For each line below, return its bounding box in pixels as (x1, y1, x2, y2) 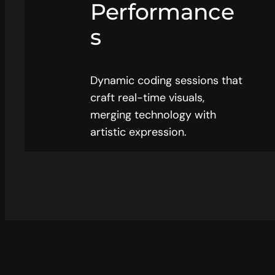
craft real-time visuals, (90, 90, 204, 105)
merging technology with (90, 107, 216, 122)
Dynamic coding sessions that (90, 72, 242, 88)
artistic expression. (90, 124, 187, 139)
